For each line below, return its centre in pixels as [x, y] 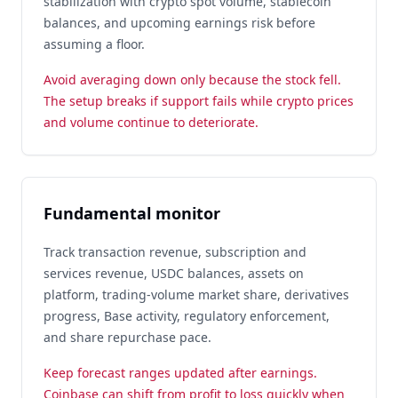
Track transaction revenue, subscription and [175, 252]
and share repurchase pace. [127, 337]
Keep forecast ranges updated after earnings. [180, 373]
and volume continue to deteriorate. [151, 122]
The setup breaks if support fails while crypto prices [199, 101]
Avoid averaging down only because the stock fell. [192, 80]
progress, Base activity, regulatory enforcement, [187, 316]
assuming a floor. [94, 44]
